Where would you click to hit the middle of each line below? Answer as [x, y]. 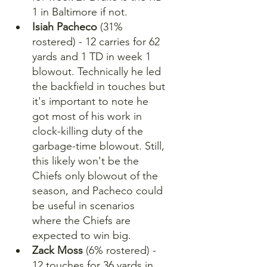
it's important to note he [92, 101]
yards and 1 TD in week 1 [93, 57]
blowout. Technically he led [98, 72]
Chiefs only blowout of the [97, 176]
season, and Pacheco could [99, 191]
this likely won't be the [87, 161]
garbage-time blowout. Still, [100, 146]
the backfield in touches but [100, 86]
